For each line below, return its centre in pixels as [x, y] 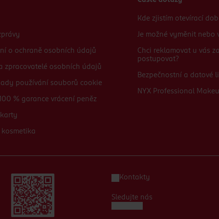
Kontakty [135, 177]
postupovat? [158, 59]
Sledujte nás [132, 197]
